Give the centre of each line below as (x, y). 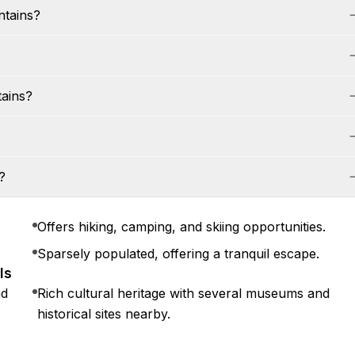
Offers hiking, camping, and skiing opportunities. (182, 227)
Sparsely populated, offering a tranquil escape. (179, 254)
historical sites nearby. (104, 314)
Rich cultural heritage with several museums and (184, 293)
